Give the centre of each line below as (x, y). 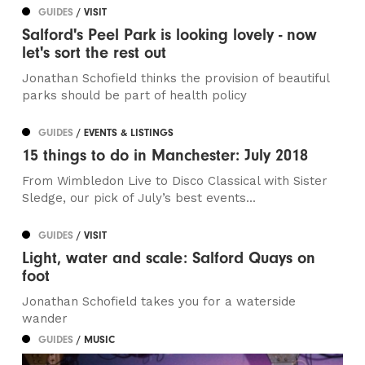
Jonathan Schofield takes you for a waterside (159, 302)
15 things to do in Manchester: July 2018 (165, 156)
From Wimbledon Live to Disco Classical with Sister (175, 181)
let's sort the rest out (95, 53)
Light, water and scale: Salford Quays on (169, 258)
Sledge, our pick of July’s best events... (139, 198)
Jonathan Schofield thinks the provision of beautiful (176, 79)
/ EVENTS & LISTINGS (125, 133)
